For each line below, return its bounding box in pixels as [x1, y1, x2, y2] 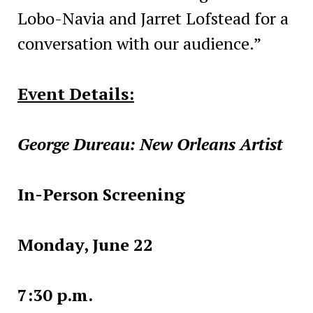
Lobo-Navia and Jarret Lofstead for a [17, 6, 289, 29]
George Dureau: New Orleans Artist [17, 132, 283, 155]
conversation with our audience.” [17, 31, 261, 54]
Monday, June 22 [17, 233, 153, 256]
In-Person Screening [17, 182, 185, 205]
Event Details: [17, 82, 134, 105]
